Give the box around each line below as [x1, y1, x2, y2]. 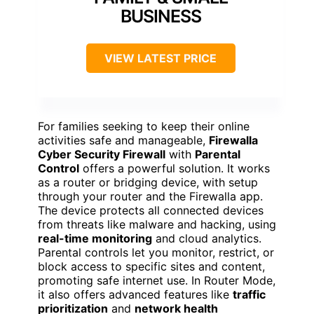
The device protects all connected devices [38, 203, 264, 217]
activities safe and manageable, [38, 132, 209, 147]
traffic [233, 287, 266, 301]
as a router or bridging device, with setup [38, 175, 258, 189]
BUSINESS [120, 5, 201, 27]
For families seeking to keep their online [38, 118, 250, 133]
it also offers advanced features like [38, 287, 233, 301]
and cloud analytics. [152, 231, 261, 245]
